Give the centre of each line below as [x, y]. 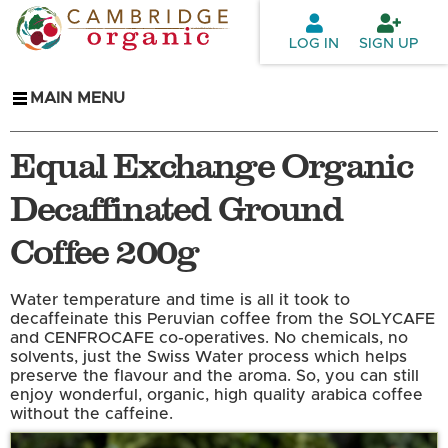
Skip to [177, 13]
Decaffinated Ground [176, 207]
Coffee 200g [104, 250]
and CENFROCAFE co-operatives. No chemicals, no [209, 338]
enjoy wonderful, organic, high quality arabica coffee [216, 395]
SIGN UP [389, 43]
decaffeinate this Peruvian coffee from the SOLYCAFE [222, 319]
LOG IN [314, 43]
